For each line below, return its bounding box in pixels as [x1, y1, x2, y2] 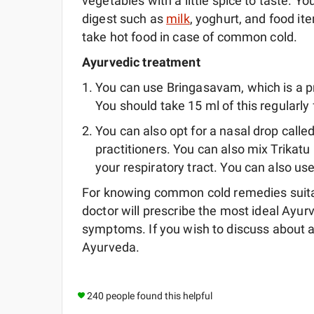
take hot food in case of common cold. [82, 29, 298, 45]
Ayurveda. [82, 240, 140, 255]
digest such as [82, 11, 167, 27]
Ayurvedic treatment [82, 55, 200, 70]
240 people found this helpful [87, 290, 212, 302]
